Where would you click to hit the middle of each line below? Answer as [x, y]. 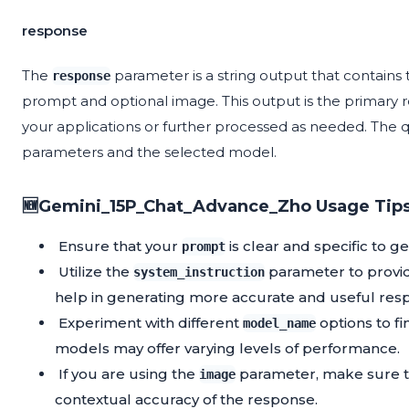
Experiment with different [151, 323]
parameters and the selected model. [149, 152]
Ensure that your [120, 246]
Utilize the [96, 272]
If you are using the [129, 374]
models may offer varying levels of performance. [227, 349]
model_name [279, 324]
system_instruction [199, 273]
